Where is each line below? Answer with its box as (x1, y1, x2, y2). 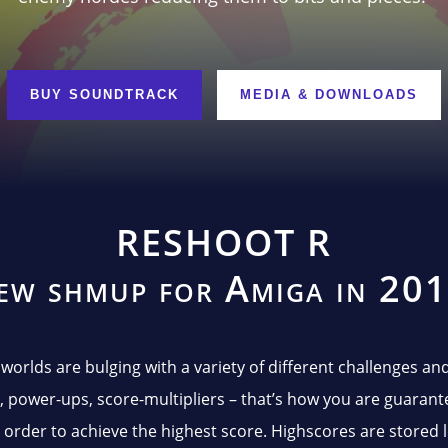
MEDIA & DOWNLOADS (240, 86, 418, 102)
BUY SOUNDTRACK (30, 86, 179, 102)
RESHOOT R (116, 217, 332, 267)
